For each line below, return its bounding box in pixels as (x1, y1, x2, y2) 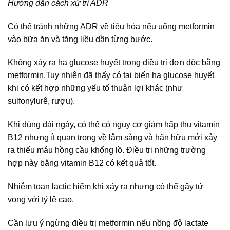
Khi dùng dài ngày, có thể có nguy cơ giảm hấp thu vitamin (8, 120, 220, 129)
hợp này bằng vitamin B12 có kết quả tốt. (8, 159, 156, 168)
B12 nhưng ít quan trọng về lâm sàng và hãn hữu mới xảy (8, 133, 217, 142)
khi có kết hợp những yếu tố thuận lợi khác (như (8, 84, 183, 93)
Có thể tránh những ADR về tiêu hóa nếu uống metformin (8, 22, 215, 31)
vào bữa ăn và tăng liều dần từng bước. (8, 34, 152, 44)
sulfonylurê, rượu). (8, 97, 75, 106)
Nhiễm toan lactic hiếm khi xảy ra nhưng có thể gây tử (8, 182, 203, 191)
